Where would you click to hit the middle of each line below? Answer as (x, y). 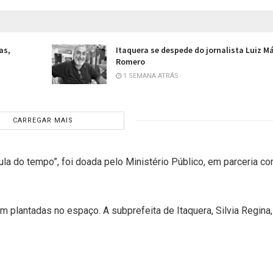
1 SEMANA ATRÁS (150, 76)
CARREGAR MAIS (43, 120)
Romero (131, 62)
